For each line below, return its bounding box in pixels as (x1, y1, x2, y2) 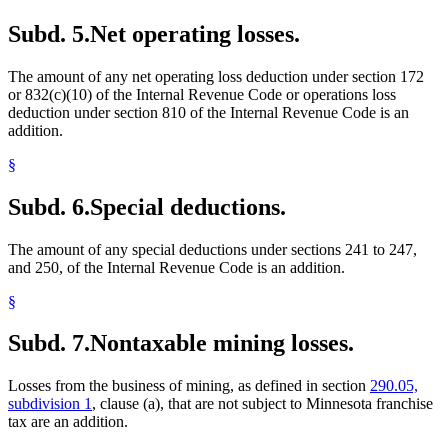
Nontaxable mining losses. (90, 330, 354, 357)
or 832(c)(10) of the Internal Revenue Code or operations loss (8, 85, 396, 103)
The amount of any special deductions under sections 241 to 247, (8, 240, 417, 258)
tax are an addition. (8, 413, 128, 431)
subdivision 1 (8, 395, 92, 413)
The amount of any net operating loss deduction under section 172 (8, 67, 424, 85)
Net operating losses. (90, 20, 300, 47)
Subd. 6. (8, 193, 90, 220)
